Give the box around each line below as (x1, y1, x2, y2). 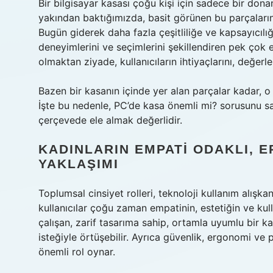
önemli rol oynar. (38, 246, 115, 258)
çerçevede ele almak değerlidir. (38, 114, 182, 126)
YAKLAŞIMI (38, 157, 119, 171)
